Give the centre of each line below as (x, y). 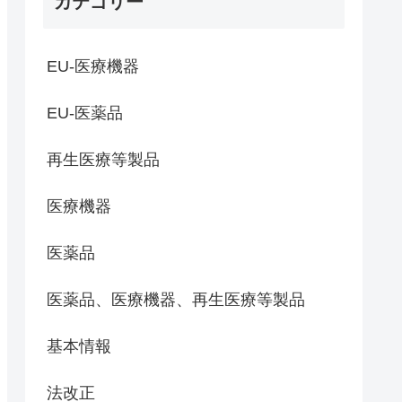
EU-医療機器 (93, 67)
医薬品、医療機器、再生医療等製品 (176, 300)
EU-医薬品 (85, 114)
